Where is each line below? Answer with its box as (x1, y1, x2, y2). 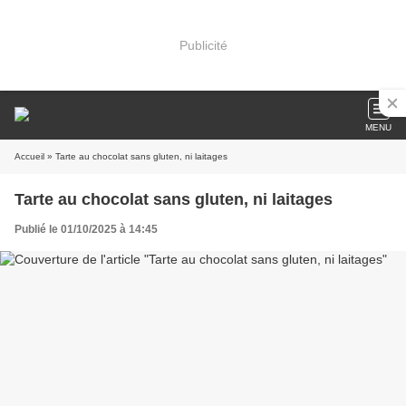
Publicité (179, 37, 227, 53)
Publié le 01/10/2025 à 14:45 (14, 223, 158, 236)
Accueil (14, 151, 44, 161)
